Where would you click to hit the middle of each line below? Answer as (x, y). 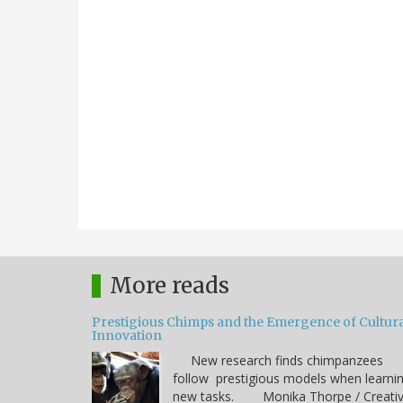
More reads (170, 285)
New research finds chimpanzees (278, 360)
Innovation (127, 335)
